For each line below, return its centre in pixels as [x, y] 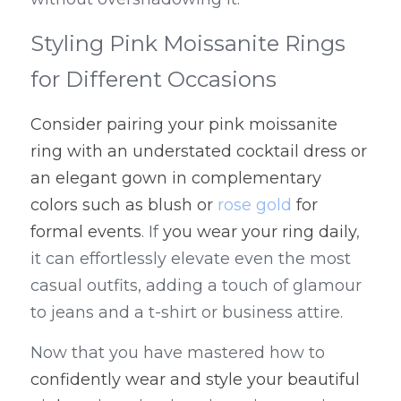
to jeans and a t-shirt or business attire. [187, 312]
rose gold [255, 205]
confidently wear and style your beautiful [195, 380]
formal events [86, 232]
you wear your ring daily [260, 232]
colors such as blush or [124, 205]
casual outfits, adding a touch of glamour [196, 286]
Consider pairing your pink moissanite [184, 124]
